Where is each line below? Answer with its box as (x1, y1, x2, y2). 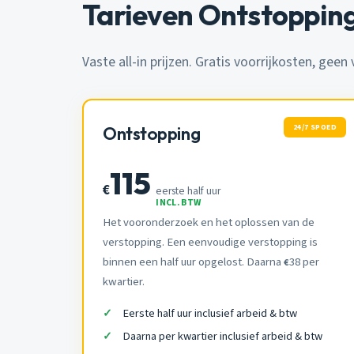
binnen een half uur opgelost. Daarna (103, 253, 284, 270)
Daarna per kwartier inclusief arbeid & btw (122, 328, 322, 345)
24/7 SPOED (293, 121, 337, 133)
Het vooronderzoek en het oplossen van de (103, 213, 314, 231)
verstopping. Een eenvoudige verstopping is (103, 233, 318, 250)
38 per (289, 253, 319, 270)
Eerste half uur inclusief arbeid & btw (122, 304, 297, 322)
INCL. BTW (156, 195, 201, 209)
